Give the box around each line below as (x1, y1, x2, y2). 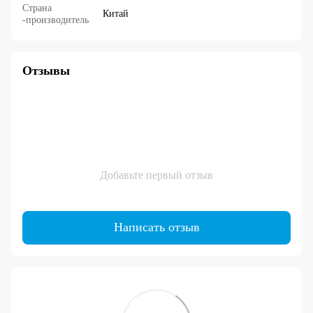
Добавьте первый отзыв (100, 168, 213, 181)
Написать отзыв (113, 220, 200, 235)
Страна (22, 2, 52, 13)
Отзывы (22, 63, 70, 78)
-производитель (22, 14, 89, 25)
